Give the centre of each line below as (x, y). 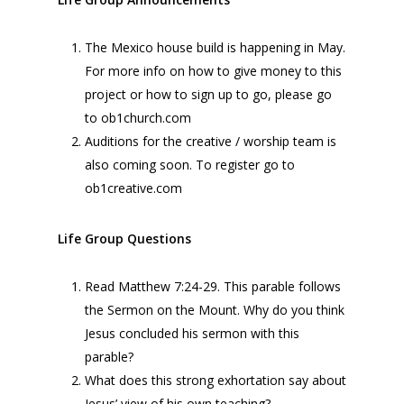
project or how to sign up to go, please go (208, 94)
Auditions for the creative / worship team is (211, 141)
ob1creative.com (133, 188)
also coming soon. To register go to (190, 165)
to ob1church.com (138, 118)
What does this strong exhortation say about (216, 380)
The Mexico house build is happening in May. (215, 47)
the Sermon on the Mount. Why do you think (215, 310)
